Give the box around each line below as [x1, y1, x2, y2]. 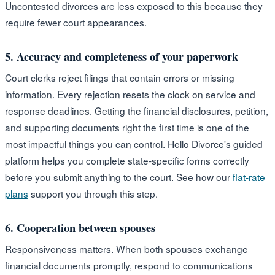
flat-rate [233, 169, 265, 184]
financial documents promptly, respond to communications [5, 258, 253, 272]
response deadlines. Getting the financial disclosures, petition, [5, 103, 268, 117]
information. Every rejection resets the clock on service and [5, 87, 255, 101]
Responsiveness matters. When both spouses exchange [5, 241, 248, 255]
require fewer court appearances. [5, 15, 147, 29]
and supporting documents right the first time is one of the [5, 120, 249, 134]
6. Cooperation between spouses [5, 219, 155, 236]
